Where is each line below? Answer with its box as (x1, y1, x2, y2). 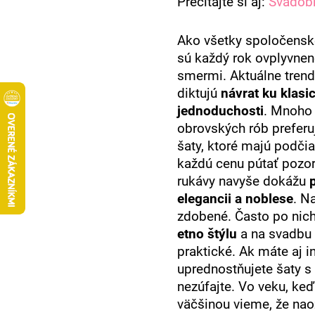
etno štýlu (177, 226, 240, 242)
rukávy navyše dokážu (177, 173, 309, 189)
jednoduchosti (177, 103, 264, 119)
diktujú (177, 85, 221, 101)
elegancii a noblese (177, 191, 293, 207)
